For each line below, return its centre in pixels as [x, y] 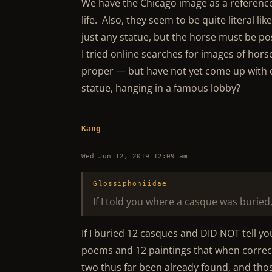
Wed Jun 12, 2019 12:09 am [135, 156]
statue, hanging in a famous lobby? [161, 88]
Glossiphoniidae [130, 184]
